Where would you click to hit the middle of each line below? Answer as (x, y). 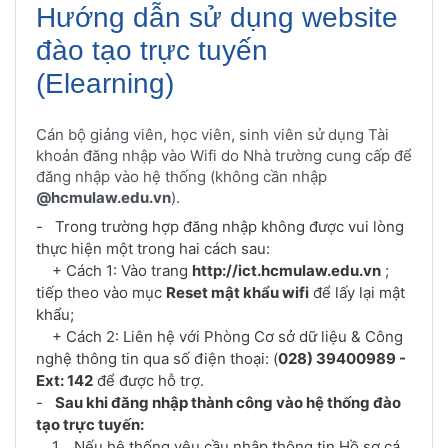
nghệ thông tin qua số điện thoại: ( (157, 358)
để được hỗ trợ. (148, 380)
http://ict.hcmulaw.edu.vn (286, 270)
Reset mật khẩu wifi (237, 292)
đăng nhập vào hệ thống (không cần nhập (181, 176)
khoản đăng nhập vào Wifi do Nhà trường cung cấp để (224, 155)
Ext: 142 (64, 380)
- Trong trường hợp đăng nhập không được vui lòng (220, 226)
